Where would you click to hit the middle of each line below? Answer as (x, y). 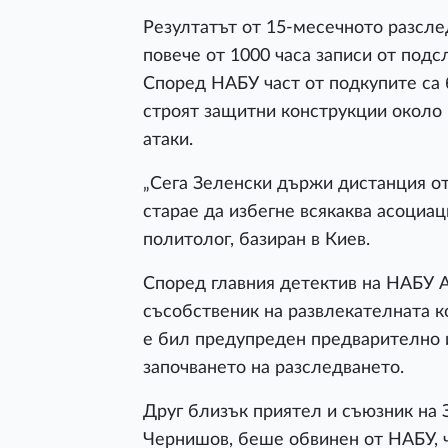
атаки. (168, 139)
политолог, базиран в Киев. (256, 239)
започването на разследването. (273, 367)
